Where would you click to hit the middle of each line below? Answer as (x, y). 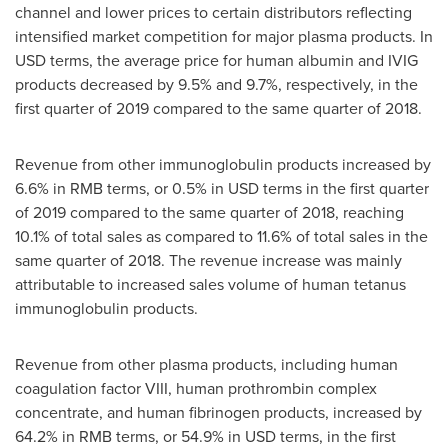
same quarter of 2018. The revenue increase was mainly (208, 260)
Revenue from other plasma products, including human (206, 364)
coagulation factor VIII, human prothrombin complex (196, 388)
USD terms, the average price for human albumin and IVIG (216, 60)
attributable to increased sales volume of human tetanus (210, 284)
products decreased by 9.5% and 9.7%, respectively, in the (216, 84)
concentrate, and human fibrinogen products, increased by (218, 412)
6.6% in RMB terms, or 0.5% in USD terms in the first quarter (222, 188)
